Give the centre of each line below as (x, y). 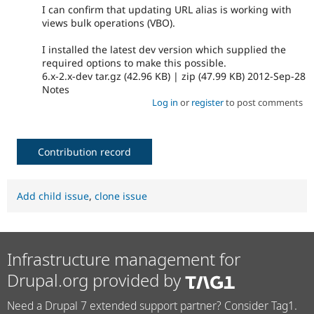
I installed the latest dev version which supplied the (164, 50)
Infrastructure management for (124, 259)
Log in (165, 103)
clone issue (121, 196)
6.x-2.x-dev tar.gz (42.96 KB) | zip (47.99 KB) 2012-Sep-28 (174, 76)
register (207, 103)
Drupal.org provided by (96, 280)
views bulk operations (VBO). (109, 22)
